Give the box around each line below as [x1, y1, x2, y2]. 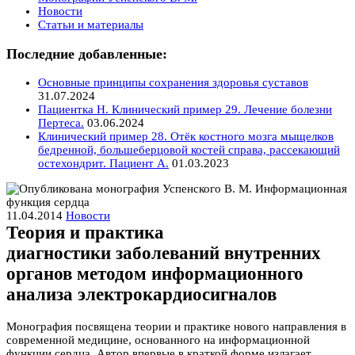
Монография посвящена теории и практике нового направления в [6, 319, 346, 333]
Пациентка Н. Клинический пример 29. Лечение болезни [38, 103, 332, 116]
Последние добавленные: [6, 45, 167, 62]
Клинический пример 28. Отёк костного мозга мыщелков [38, 130, 334, 143]
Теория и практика [6, 223, 164, 243]
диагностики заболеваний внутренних [6, 243, 321, 264]
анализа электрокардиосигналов [6, 284, 277, 305]
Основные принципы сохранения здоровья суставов [38, 76, 308, 90]
